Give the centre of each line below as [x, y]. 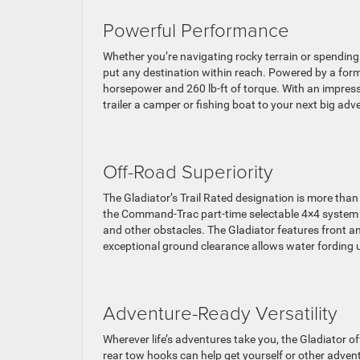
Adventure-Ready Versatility [220, 312]
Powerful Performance [196, 29]
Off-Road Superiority [188, 171]
